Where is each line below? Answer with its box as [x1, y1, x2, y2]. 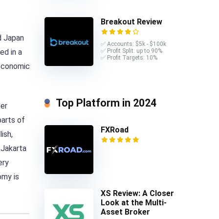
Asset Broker [101, 207, 150, 217]
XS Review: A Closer [101, 189, 174, 198]
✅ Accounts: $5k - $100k [101, 40, 166, 47]
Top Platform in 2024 [56, 97, 156, 109]
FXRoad [101, 125, 129, 135]
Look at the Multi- [101, 198, 167, 208]
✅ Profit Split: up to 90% [101, 47, 162, 54]
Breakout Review [101, 17, 162, 26]
